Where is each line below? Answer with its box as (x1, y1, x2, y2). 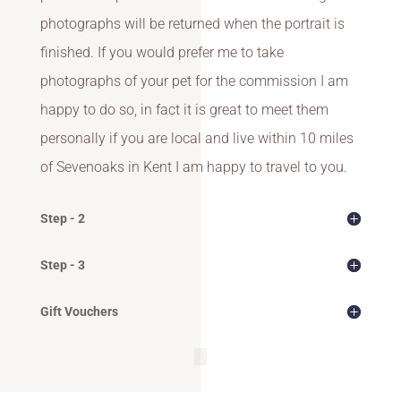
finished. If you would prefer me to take (39, 44, 284, 61)
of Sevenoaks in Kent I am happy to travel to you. (39, 158, 347, 175)
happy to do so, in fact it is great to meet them (39, 101, 328, 118)
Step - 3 (39, 258, 85, 272)
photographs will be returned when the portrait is (39, 15, 345, 32)
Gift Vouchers (39, 304, 118, 319)
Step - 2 (39, 211, 85, 226)
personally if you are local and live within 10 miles (39, 130, 354, 147)
